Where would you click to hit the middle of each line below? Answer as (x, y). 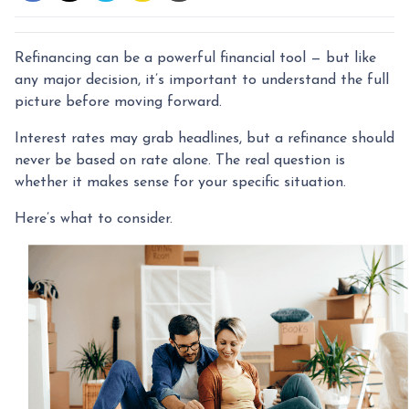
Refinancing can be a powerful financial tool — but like (195, 58)
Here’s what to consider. (94, 219)
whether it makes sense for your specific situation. (180, 182)
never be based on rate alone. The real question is (180, 160)
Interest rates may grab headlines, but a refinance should (204, 138)
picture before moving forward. (118, 102)
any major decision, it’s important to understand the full (202, 80)
